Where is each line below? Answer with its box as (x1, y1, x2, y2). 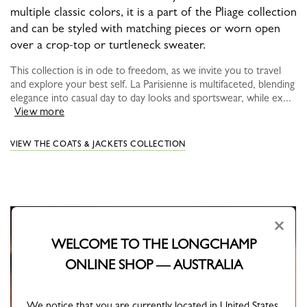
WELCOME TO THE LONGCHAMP (51, 236, 256, 252)
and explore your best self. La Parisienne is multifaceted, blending (10, 77, 295, 91)
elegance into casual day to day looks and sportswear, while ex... (10, 91, 291, 105)
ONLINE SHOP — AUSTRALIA (64, 256, 243, 273)
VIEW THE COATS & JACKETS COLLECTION (10, 139, 186, 149)
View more (14, 105, 65, 119)
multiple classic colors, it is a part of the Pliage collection (10, 5, 297, 19)
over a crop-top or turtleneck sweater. (10, 38, 206, 52)
